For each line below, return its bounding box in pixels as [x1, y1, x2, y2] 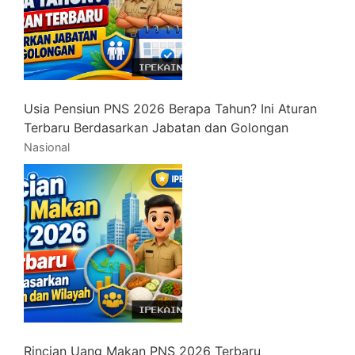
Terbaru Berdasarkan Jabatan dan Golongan [24, 119, 288, 136]
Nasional [24, 139, 70, 154]
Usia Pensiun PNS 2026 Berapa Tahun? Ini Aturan [24, 100, 317, 116]
